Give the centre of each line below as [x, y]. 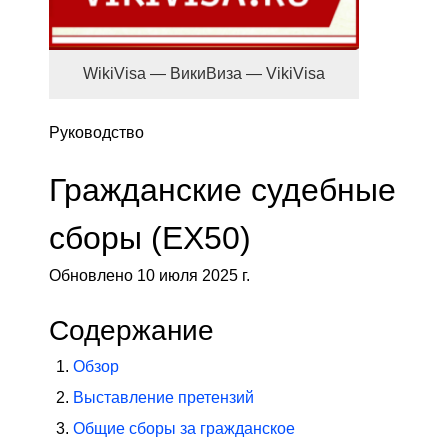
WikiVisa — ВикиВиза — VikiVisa [204, 73]
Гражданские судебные [222, 189]
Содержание [131, 329]
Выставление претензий [163, 397]
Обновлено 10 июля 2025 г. [149, 275]
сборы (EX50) [150, 237]
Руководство [96, 132]
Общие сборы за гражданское [184, 428]
